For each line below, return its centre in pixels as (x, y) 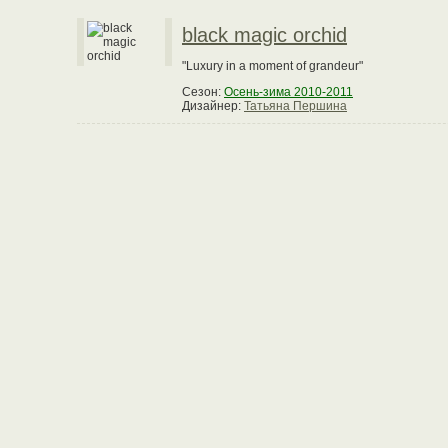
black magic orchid (264, 35)
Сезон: (203, 92)
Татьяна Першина (295, 106)
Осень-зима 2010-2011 (288, 92)
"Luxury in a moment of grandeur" (272, 66)
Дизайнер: (213, 106)
